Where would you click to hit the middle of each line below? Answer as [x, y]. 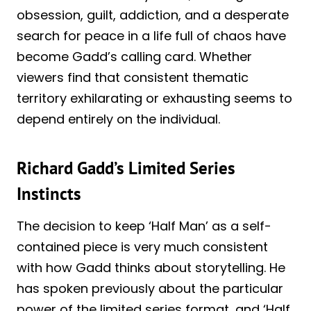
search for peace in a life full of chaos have [151, 35]
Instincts [49, 194]
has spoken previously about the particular [150, 288]
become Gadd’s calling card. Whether [134, 56]
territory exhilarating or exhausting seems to [154, 98]
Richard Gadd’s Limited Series [126, 168]
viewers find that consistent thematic [133, 77]
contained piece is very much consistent [142, 246]
